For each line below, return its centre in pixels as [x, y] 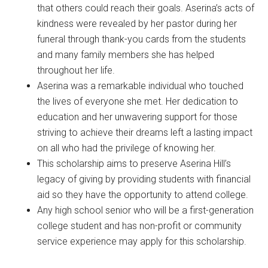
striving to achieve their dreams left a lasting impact [145, 132]
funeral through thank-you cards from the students [142, 39]
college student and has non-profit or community [140, 226]
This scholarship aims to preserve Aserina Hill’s [134, 163]
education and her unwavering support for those [138, 117]
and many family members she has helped [126, 54]
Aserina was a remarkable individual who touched [141, 86]
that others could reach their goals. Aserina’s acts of [146, 8]
